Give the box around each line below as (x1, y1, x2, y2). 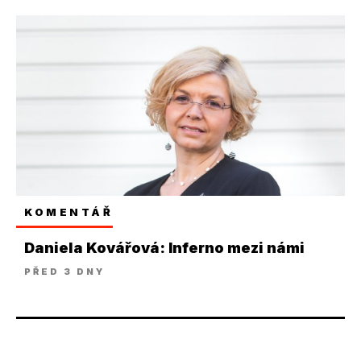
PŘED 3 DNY (24, 266, 105, 278)
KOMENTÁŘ (24, 205, 114, 219)
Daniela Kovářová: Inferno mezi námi (24, 239, 305, 257)
